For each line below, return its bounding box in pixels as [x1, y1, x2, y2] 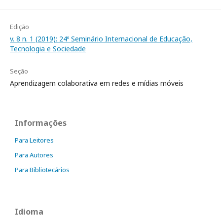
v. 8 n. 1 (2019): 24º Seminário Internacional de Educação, [10, 34, 192, 43]
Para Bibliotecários [15, 165, 70, 174]
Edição [10, 22, 29, 31]
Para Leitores [15, 135, 54, 145]
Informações [15, 117, 67, 128]
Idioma [15, 206, 43, 217]
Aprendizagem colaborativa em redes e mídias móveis [10, 78, 184, 88]
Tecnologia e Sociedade [10, 43, 86, 53]
